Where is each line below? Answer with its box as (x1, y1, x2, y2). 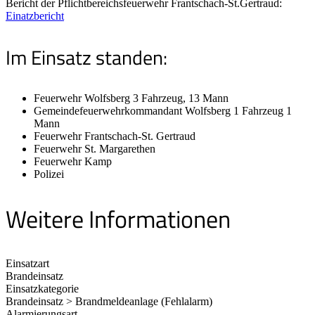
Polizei (34, 168, 64, 181)
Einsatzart (6, 257, 49, 269)
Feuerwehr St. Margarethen (34, 143, 155, 155)
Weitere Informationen (6, 200, 231, 238)
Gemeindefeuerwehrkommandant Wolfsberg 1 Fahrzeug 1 (34, 105, 292, 117)
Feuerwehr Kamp (34, 155, 112, 168)
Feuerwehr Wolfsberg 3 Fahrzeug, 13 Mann (34, 92, 229, 105)
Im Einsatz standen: (6, 42, 167, 73)
